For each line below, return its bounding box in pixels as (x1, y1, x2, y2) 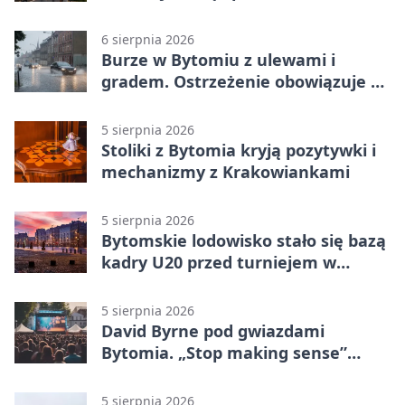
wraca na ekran (101, 363, 228, 386)
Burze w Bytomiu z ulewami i (101, 49, 335, 71)
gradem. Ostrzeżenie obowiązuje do (101, 71, 391, 93)
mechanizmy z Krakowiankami (101, 161, 350, 184)
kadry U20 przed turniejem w (101, 251, 336, 274)
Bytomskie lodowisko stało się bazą (101, 230, 386, 252)
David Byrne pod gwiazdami (101, 320, 325, 343)
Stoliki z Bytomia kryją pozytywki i (101, 139, 376, 162)
